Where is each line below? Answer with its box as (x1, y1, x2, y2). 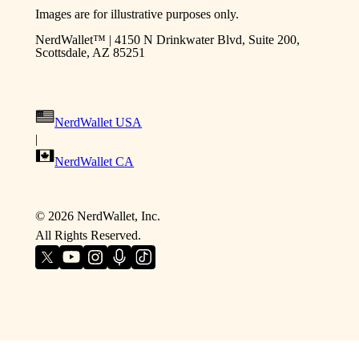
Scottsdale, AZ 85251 (35, 45, 146, 59)
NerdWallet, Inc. (77, 208, 161, 223)
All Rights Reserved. (35, 228, 142, 242)
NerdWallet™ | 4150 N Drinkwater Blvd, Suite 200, (35, 32, 301, 46)
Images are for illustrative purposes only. (35, 6, 240, 21)
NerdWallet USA (54, 115, 143, 129)
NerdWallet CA (54, 154, 135, 168)
